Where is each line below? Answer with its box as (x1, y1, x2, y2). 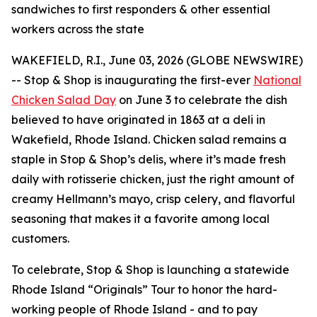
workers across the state (11, 22, 144, 36)
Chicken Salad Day (11, 93, 116, 107)
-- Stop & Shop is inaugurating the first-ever (11, 73, 253, 87)
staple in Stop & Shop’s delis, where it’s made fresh (11, 152, 286, 166)
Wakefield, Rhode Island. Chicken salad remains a (11, 132, 287, 146)
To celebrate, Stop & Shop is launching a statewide (11, 263, 289, 277)
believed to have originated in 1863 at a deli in (11, 113, 265, 127)
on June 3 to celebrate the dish (116, 93, 287, 107)
